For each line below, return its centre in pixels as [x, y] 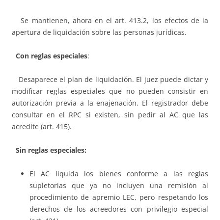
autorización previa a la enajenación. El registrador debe [110, 103]
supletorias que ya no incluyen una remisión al [119, 186]
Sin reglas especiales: [49, 150]
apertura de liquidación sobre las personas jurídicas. [99, 32]
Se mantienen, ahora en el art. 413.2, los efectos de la [110, 21]
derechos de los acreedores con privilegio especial [119, 209]
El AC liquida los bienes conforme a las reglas [119, 174]
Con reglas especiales [50, 56]
